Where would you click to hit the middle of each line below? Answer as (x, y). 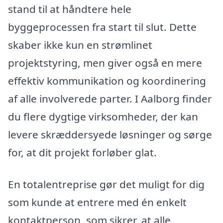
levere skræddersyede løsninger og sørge (110, 134)
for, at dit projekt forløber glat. (82, 152)
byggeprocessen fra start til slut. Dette (102, 27)
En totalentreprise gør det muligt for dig (106, 184)
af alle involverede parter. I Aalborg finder (110, 98)
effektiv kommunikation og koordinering (107, 80)
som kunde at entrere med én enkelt (97, 202)
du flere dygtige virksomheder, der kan (103, 116)
